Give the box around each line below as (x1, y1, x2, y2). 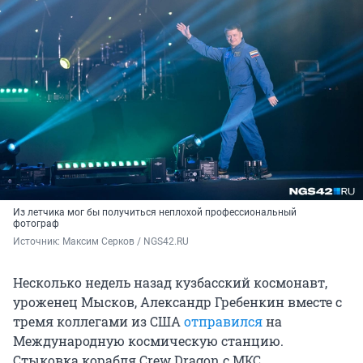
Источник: (13, 236, 62, 248)
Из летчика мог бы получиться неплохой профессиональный (13, 207, 297, 219)
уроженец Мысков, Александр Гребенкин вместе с (13, 293, 342, 311)
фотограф (13, 218, 59, 230)
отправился (184, 313, 263, 331)
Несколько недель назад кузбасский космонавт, (13, 274, 327, 292)
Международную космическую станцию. (13, 332, 284, 350)
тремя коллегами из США (13, 313, 184, 331)
